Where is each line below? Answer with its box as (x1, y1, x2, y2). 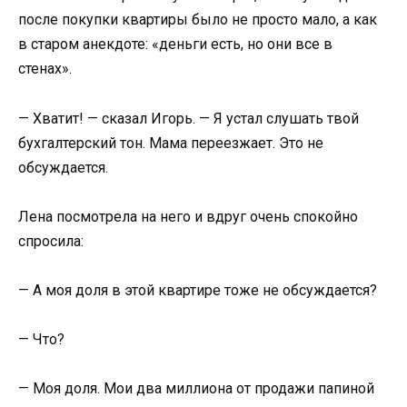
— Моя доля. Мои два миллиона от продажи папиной (18, 380, 374, 398)
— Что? (18, 331, 65, 349)
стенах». (18, 60, 72, 78)
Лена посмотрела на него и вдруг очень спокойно (18, 207, 358, 225)
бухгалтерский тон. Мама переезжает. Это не (18, 134, 323, 152)
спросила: (18, 232, 84, 250)
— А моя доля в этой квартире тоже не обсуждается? (18, 281, 377, 299)
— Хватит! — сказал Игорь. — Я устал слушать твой (18, 109, 359, 127)
